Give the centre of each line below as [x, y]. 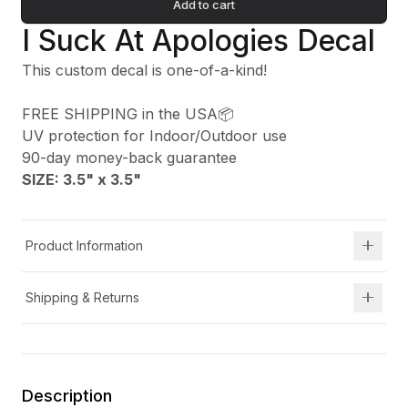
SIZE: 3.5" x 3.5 [77, 179]
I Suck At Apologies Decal [199, 40]
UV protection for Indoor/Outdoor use [154, 135]
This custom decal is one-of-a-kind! [144, 70]
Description [67, 395]
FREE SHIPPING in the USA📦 [128, 113]
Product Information [84, 245]
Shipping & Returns [82, 297]
